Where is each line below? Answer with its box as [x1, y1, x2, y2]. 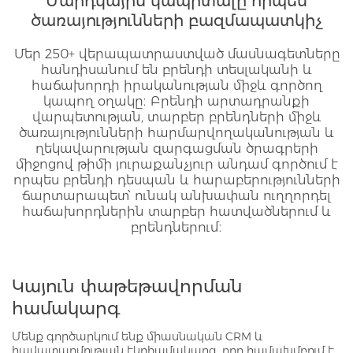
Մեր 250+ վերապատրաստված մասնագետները [13, 46, 340, 62]
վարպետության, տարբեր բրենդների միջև [32, 110, 321, 125]
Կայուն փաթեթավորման [12, 276, 243, 298]
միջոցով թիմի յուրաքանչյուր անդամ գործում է [15, 157, 338, 173]
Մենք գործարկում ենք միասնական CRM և [12, 329, 263, 344]
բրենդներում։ [131, 220, 222, 236]
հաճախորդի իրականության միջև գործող [31, 78, 322, 94]
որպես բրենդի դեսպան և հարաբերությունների [13, 173, 340, 188]
